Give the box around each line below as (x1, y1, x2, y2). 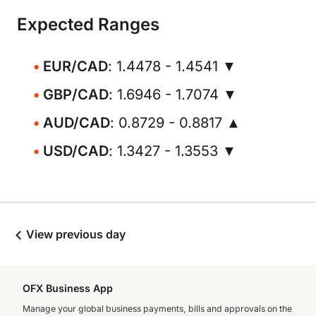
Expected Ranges (17, 14, 159, 35)
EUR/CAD (43, 58, 108, 75)
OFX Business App (23, 282, 113, 294)
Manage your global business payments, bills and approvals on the (23, 303, 292, 314)
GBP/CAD (43, 86, 109, 103)
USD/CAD (43, 142, 109, 159)
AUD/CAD (43, 114, 110, 131)
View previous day (23, 227, 126, 241)
